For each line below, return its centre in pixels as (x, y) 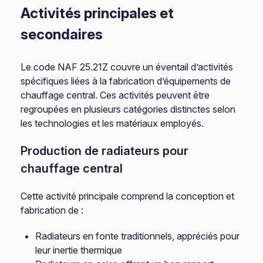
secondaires (62, 34)
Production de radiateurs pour (105, 151)
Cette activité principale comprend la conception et (128, 196)
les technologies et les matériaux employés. (112, 123)
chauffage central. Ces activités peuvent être (115, 95)
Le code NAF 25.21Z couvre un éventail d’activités (127, 67)
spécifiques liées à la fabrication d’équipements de (126, 81)
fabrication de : (52, 210)
